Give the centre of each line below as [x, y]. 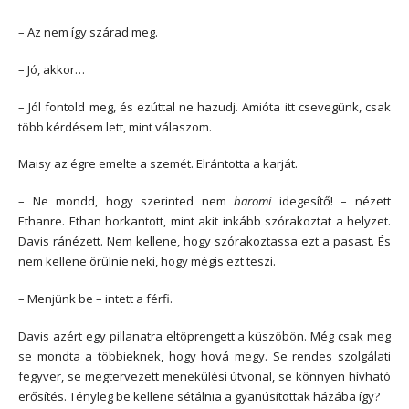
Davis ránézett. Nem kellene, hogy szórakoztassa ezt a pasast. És [204, 241]
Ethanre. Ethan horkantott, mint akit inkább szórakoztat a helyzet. [204, 221]
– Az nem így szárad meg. [88, 32]
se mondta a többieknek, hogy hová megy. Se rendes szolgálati [204, 356]
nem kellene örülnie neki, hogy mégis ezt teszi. [147, 262]
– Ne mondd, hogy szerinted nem [126, 201]
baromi [253, 201]
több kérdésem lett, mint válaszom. [115, 126]
